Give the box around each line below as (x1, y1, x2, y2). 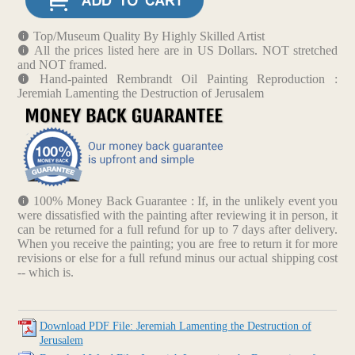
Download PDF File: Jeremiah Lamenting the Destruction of (39, 320, 311, 333)
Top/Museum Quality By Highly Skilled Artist (32, 29, 265, 44)
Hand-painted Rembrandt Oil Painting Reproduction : (39, 72, 338, 86)
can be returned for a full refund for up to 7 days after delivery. (17, 223, 338, 237)
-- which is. (17, 265, 74, 280)
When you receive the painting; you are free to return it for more (17, 237, 338, 251)
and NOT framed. (17, 58, 107, 72)
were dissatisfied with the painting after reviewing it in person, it (17, 208, 338, 223)
